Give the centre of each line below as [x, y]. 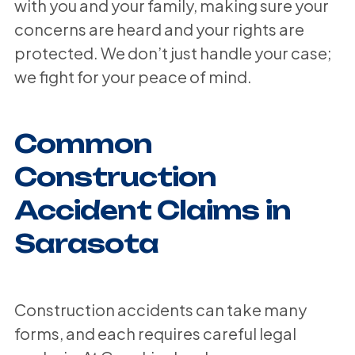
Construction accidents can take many [160, 309]
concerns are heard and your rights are [159, 29]
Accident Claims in [152, 210]
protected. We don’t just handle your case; [173, 52]
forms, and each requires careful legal [155, 333]
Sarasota [86, 243]
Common [83, 143]
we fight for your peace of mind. [133, 76]
